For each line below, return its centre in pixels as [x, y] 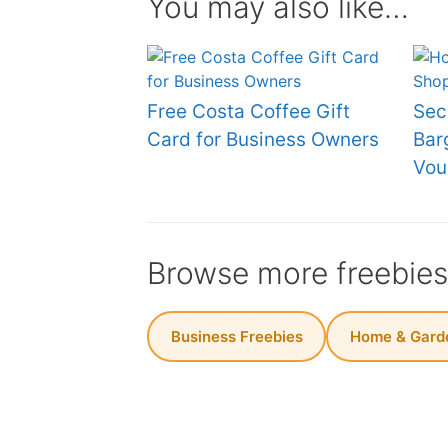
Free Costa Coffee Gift [248, 111]
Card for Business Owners [263, 139]
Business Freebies [236, 336]
